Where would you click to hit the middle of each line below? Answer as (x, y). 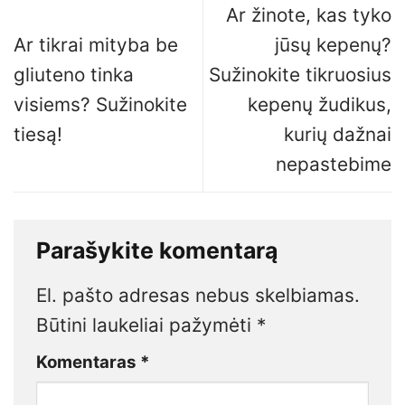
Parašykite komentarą (160, 251)
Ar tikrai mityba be (96, 44)
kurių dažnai (338, 134)
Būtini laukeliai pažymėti (146, 325)
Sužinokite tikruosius (300, 74)
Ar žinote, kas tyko (309, 14)
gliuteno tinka (74, 74)
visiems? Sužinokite (100, 104)
